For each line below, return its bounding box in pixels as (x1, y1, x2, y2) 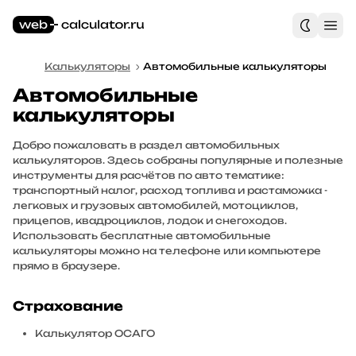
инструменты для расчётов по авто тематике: (13, 169, 284, 181)
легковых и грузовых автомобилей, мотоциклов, (13, 199, 298, 211)
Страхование (13, 298, 123, 314)
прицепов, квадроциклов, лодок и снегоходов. (13, 215, 287, 226)
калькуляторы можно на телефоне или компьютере (13, 245, 321, 257)
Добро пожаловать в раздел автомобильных (13, 139, 280, 151)
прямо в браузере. (13, 260, 120, 272)
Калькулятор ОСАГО (35, 327, 155, 339)
